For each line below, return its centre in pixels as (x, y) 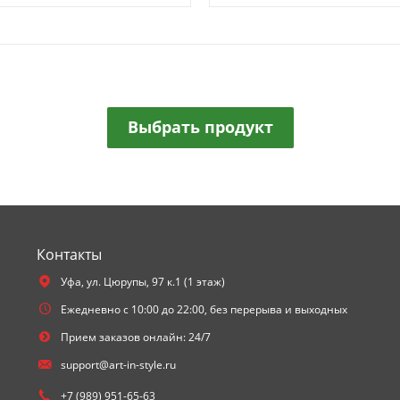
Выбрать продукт (200, 127)
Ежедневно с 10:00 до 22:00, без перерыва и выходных (204, 309)
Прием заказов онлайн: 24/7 (136, 337)
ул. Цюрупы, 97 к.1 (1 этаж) (156, 282)
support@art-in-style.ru (119, 365)
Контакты (69, 254)
